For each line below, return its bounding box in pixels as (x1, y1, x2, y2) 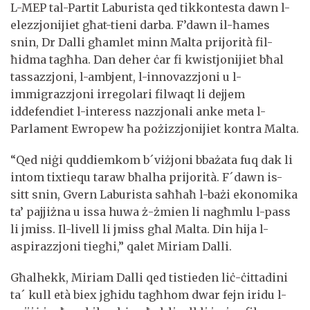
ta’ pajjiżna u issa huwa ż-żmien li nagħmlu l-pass (10, 204, 291, 219)
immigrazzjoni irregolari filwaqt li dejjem (10, 86, 245, 101)
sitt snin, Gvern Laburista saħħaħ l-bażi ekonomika (10, 187, 298, 201)
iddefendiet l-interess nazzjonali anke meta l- (10, 104, 266, 118)
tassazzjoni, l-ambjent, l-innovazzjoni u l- (10, 69, 241, 84)
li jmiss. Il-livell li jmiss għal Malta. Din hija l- (10, 221, 268, 236)
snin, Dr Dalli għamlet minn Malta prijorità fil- (10, 35, 273, 49)
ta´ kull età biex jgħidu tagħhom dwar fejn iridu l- (10, 287, 286, 302)
